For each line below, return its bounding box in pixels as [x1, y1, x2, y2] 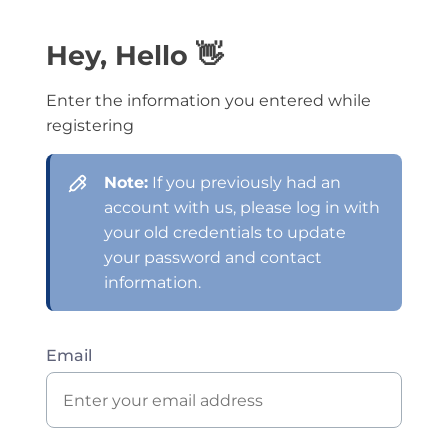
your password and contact [103, 248, 322, 267]
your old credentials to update [103, 223, 346, 242]
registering [46, 116, 135, 135]
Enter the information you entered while [46, 91, 372, 110]
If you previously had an [147, 173, 341, 192]
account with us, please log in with [103, 198, 380, 217]
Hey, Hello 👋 [46, 39, 224, 72]
